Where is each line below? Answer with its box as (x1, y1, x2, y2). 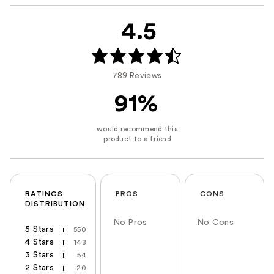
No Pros (113, 218, 147, 228)
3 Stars (25, 251, 54, 260)
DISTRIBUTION (25, 200, 85, 208)
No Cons (197, 218, 234, 228)
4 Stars (25, 238, 54, 247)
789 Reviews (112, 71, 162, 80)
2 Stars (25, 264, 54, 273)
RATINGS (25, 190, 63, 198)
